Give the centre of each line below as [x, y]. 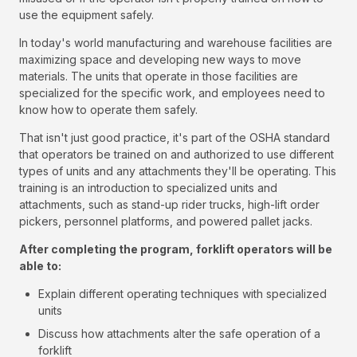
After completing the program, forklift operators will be [176, 249]
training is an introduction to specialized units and [148, 188]
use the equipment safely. [86, 15]
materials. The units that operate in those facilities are [159, 76]
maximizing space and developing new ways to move [160, 60]
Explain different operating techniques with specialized [182, 294]
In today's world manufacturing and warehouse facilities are [176, 43]
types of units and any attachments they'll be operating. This [178, 171]
